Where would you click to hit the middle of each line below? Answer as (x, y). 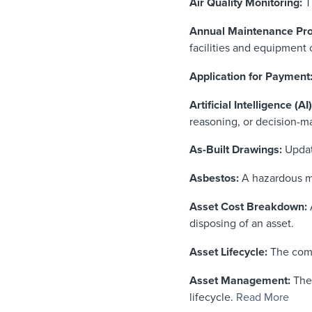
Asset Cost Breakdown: (248, 206)
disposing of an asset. (242, 223)
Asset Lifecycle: (228, 252)
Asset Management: (240, 280)
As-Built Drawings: (236, 150)
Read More (263, 297)
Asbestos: (214, 179)
